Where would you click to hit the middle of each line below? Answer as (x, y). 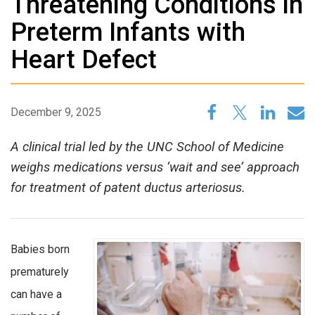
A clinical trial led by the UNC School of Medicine (147, 147)
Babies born (40, 250)
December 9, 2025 (56, 112)
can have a (36, 295)
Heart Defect (84, 60)
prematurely (40, 272)
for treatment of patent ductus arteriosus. (128, 188)
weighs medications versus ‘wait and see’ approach (155, 168)
